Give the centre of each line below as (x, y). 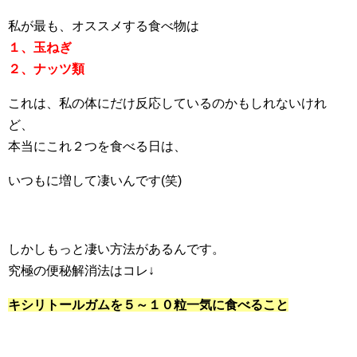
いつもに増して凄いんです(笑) (95, 180)
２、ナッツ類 (46, 69)
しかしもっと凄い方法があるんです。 (116, 249)
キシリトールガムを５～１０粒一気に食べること (148, 305)
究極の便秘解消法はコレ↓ (81, 271)
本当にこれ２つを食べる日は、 (97, 146)
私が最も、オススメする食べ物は (104, 26)
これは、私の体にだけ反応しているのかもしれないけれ (167, 103)
